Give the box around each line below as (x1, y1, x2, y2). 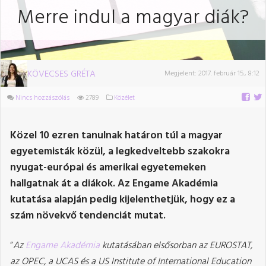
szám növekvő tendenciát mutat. (10, 207, 166, 224)
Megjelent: (164, 68, 198, 80)
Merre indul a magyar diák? (17, 2, 249, 34)
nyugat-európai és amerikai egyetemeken (10, 159, 206, 176)
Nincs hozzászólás (15, 92, 70, 103)
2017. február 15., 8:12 (198, 68, 259, 80)
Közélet (114, 92, 135, 103)
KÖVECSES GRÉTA (27, 67, 96, 83)
